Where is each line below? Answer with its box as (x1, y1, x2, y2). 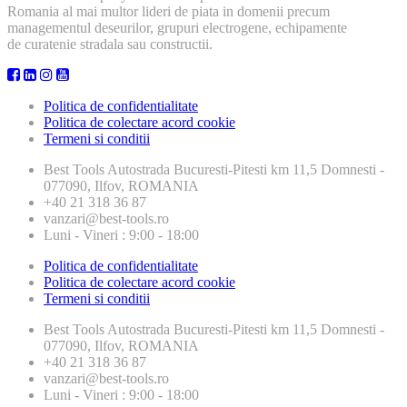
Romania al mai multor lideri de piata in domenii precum (7, 3, 330, 19)
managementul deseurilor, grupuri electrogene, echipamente (7, 19, 347, 35)
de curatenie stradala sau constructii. (7, 35, 213, 52)
